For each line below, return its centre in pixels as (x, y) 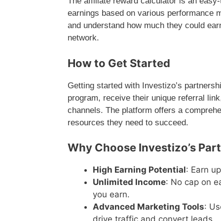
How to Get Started (119, 63)
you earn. (111, 195)
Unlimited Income (129, 182)
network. (83, 38)
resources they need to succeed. (128, 122)
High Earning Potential (139, 170)
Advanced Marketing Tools (148, 207)
